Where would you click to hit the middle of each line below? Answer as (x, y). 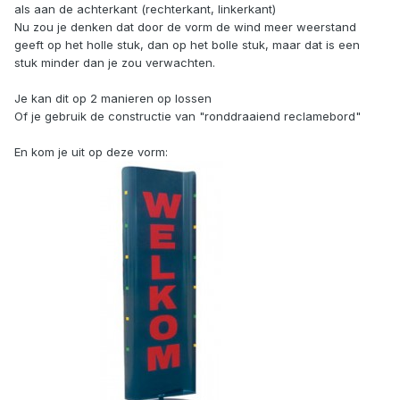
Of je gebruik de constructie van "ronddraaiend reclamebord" (187, 117)
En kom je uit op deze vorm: (91, 152)
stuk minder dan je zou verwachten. (115, 63)
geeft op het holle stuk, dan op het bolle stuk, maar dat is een (187, 45)
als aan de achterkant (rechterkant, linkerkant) (145, 9)
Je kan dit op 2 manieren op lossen (113, 99)
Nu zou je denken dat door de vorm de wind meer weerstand (185, 27)
